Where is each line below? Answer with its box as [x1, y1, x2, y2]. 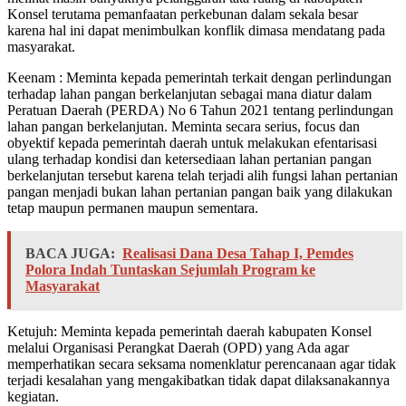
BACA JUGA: [25, 246, 115, 262]
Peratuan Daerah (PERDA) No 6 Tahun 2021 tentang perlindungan [7, 102, 393, 119]
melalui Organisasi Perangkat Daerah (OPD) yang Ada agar [7, 340, 349, 356]
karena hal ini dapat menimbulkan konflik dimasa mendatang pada [7, 23, 385, 39]
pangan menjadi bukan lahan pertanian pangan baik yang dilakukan [7, 184, 392, 200]
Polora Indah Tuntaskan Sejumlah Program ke [25, 262, 315, 278]
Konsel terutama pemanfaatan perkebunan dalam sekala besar [7, 6, 358, 23]
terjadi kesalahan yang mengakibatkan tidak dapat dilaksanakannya [7, 372, 390, 389]
